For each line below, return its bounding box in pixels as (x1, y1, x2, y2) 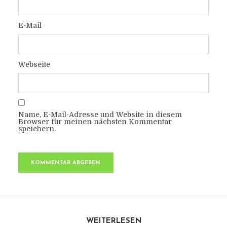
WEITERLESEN (86, 217, 141, 225)
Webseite (18, 60, 50, 68)
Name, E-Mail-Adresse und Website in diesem (18, 110, 182, 119)
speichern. (18, 125, 56, 133)
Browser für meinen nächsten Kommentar (18, 118, 172, 126)
